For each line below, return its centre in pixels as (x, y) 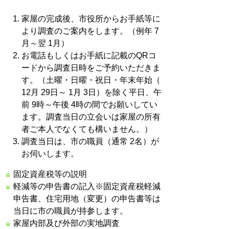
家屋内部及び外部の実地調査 (66, 223)
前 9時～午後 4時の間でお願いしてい (89, 105)
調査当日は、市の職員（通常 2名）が (90, 141)
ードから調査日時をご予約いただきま (91, 68)
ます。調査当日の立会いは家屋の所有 (91, 117)
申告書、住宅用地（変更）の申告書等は (87, 199)
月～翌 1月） (45, 43)
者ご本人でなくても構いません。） (87, 129)
